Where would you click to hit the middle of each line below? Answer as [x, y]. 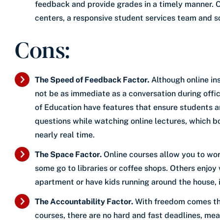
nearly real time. [65, 135]
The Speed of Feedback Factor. [92, 80]
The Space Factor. [68, 154]
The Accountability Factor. [84, 201]
